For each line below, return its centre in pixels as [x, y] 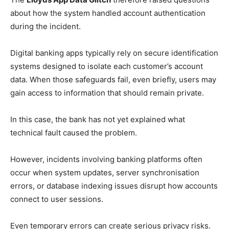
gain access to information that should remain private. [107, 93]
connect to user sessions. [57, 199]
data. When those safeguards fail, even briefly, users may [113, 79]
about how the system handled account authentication [108, 13]
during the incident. [45, 26]
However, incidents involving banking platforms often [106, 159]
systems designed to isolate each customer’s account [107, 66]
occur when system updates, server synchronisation [105, 173]
